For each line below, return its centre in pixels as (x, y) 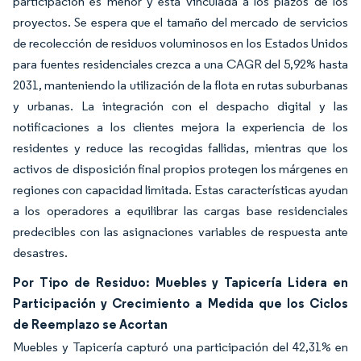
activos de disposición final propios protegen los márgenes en (180, 169)
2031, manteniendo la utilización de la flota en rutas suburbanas (180, 85)
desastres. (40, 253)
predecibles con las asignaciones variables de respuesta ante (180, 232)
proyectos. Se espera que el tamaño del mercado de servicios (180, 23)
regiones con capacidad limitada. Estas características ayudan (180, 190)
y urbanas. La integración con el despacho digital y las (180, 106)
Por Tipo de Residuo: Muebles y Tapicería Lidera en (180, 282)
